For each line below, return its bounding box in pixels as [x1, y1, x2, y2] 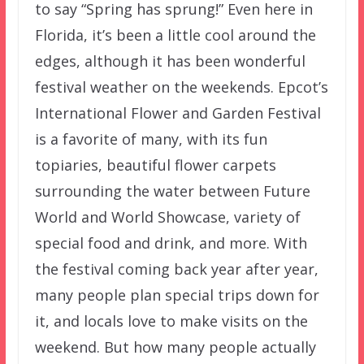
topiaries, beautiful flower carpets [34, 154, 276, 175]
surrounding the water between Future [34, 180, 310, 201]
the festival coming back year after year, [34, 258, 318, 279]
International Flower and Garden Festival [34, 102, 321, 123]
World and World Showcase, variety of [34, 206, 301, 227]
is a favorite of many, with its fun [34, 128, 267, 149]
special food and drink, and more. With [34, 232, 307, 253]
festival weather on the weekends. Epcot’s [34, 76, 328, 97]
